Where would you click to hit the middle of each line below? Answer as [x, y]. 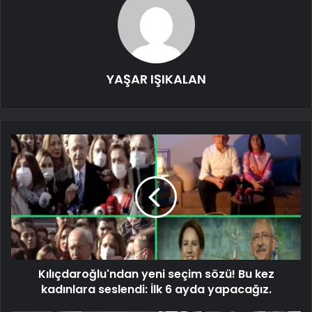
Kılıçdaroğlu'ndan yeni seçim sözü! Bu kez [156, 274]
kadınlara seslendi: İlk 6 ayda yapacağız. [156, 289]
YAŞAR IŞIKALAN [156, 79]
